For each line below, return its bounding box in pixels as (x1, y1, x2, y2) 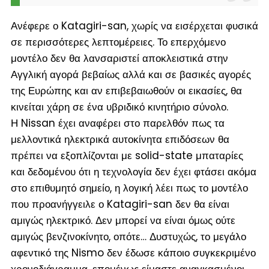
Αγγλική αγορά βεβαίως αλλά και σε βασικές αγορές (10, 67, 251, 82)
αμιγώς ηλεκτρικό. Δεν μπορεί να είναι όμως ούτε (10, 213, 235, 228)
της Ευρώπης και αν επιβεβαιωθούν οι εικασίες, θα (10, 83, 242, 98)
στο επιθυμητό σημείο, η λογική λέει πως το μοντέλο (10, 180, 248, 195)
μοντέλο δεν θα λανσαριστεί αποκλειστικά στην (10, 50, 228, 65)
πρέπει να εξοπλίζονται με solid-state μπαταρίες (10, 148, 243, 163)
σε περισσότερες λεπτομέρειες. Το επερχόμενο (10, 34, 226, 49)
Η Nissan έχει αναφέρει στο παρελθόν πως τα (10, 115, 225, 130)
